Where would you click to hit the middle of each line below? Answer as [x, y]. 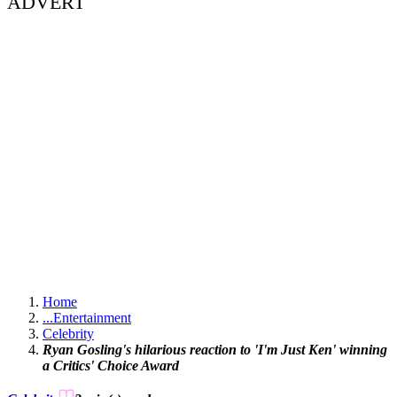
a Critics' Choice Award [111, 366]
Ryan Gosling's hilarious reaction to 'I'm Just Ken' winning [215, 350]
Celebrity [68, 334]
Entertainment [92, 318]
